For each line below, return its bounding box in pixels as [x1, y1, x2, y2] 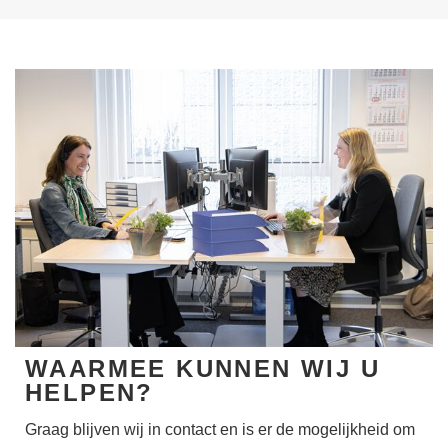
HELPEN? [25, 379, 154, 407]
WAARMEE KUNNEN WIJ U [25, 355, 380, 383]
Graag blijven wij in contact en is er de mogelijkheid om [25, 421, 415, 439]
